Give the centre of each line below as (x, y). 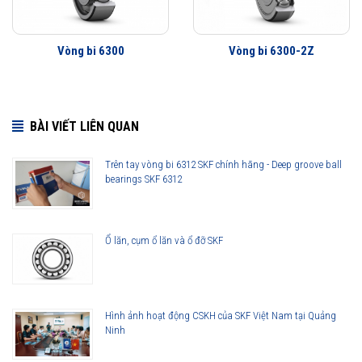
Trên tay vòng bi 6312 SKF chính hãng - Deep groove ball (223, 165)
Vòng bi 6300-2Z (271, 51)
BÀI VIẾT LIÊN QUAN (84, 127)
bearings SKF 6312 (143, 179)
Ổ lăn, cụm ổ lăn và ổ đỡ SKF (164, 240)
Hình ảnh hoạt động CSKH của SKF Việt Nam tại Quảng (221, 315)
